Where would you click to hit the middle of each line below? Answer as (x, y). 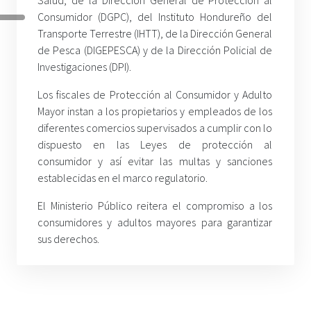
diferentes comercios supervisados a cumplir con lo (155, 128)
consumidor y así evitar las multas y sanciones (155, 161)
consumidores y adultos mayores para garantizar (155, 222)
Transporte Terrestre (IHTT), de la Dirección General (155, 34)
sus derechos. (68, 239)
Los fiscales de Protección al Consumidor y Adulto (155, 95)
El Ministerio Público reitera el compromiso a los (155, 206)
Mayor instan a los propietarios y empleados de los (155, 111)
